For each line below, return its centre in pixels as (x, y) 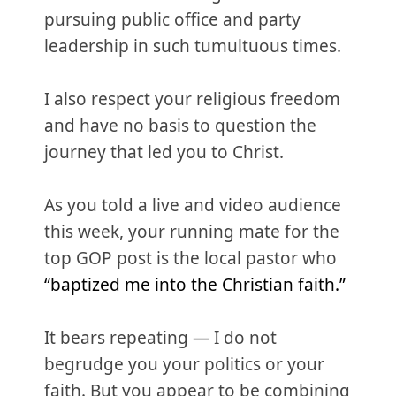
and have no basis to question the (180, 126)
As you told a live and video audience (193, 205)
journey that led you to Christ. (164, 152)
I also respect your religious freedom (192, 99)
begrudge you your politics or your (184, 364)
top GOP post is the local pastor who (190, 258)
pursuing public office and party (172, 19)
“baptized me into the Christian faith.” (195, 285)
